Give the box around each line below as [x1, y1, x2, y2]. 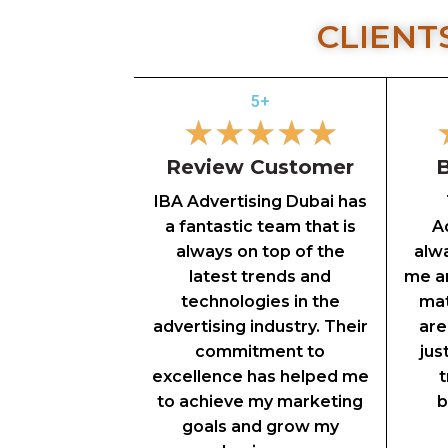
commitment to [195, 342, 325, 362]
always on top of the [175, 242, 345, 262]
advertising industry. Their [152, 317, 368, 337]
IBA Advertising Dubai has [153, 192, 367, 212]
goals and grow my [181, 417, 339, 437]
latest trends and [189, 267, 331, 287]
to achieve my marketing [157, 392, 363, 412]
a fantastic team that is [164, 217, 356, 237]
